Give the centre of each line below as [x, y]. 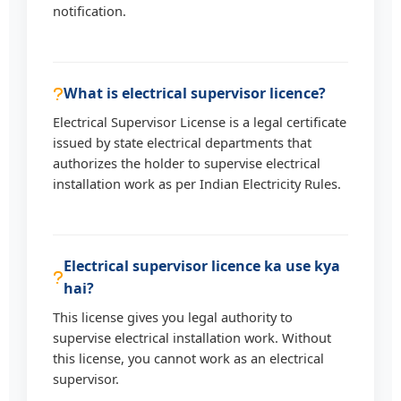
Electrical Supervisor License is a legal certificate [200, 122]
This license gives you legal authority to [173, 317]
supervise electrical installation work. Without [192, 338]
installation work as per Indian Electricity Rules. [197, 184]
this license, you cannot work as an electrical [189, 358]
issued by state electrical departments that [183, 143]
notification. [90, 11]
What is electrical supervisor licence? [195, 94]
